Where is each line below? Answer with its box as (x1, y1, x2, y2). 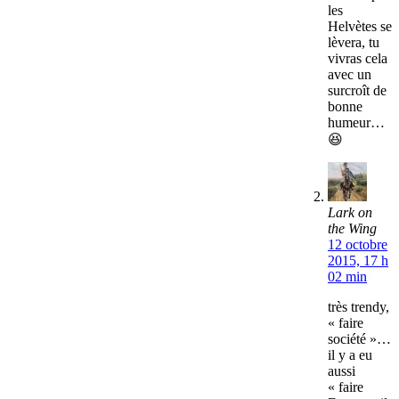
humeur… (328, 115, 385, 131)
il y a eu (328, 347, 372, 363)
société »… (328, 331, 391, 347)
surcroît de (328, 83, 387, 99)
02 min (328, 269, 367, 285)
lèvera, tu (328, 35, 379, 51)
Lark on (328, 205, 372, 221)
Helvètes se (328, 19, 392, 35)
